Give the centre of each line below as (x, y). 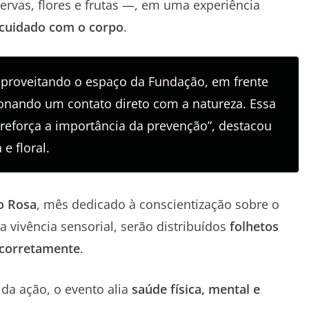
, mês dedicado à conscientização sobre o (158, 204)
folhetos (254, 226)
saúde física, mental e (196, 289)
